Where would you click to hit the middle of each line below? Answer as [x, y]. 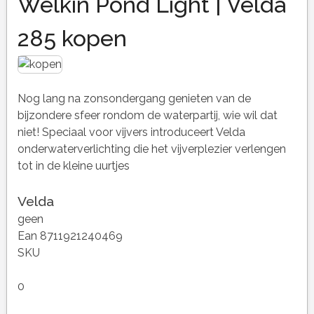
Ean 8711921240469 [70, 236]
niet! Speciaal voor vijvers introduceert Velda [131, 132]
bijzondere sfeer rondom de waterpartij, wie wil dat [147, 116]
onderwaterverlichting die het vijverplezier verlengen [151, 149]
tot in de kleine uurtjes [73, 166]
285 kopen [72, 39]
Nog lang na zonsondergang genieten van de [134, 99]
